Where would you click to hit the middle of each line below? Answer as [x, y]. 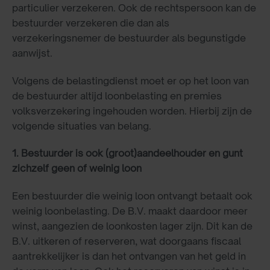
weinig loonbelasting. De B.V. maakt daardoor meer [130, 211]
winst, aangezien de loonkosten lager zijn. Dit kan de [132, 226]
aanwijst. [32, 53]
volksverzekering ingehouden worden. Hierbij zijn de [132, 111]
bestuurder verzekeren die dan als [91, 23]
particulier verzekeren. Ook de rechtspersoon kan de [134, 8]
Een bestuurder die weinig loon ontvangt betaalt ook [132, 196]
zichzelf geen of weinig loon [77, 168]
